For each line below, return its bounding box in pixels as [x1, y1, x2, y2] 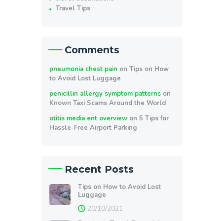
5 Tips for [139, 113, 169, 123]
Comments [65, 43, 120, 56]
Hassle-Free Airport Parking [49, 123, 138, 132]
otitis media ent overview [49, 113, 128, 123]
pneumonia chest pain [49, 65, 118, 74]
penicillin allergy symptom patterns [49, 89, 161, 99]
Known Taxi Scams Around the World [49, 99, 166, 108]
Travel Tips [56, 3, 91, 13]
